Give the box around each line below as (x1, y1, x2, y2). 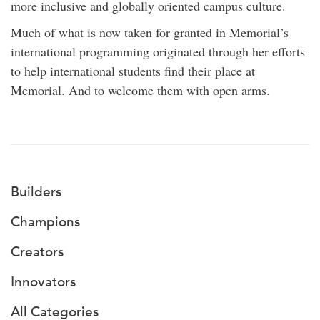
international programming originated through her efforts (11, 43, 305, 60)
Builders (11, 184, 61, 201)
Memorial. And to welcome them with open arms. (11, 81, 270, 99)
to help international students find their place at (11, 62, 255, 79)
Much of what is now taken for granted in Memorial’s (11, 24, 289, 41)
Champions (11, 214, 80, 231)
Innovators (11, 274, 76, 291)
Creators (11, 244, 64, 261)
